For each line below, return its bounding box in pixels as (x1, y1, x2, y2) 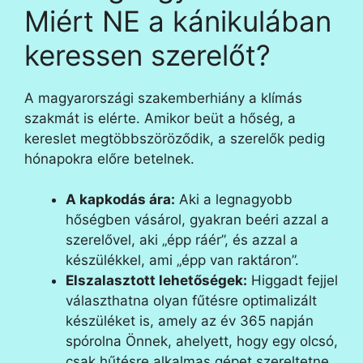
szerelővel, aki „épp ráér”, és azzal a (66, 232, 298, 248)
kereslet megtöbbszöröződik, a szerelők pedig (24, 130, 325, 147)
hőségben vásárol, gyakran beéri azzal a (66, 211, 329, 228)
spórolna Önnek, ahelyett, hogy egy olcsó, (66, 333, 338, 349)
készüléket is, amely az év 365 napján (66, 313, 314, 329)
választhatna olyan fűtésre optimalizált (66, 293, 317, 309)
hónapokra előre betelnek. (24, 150, 194, 167)
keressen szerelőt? (24, 37, 271, 72)
